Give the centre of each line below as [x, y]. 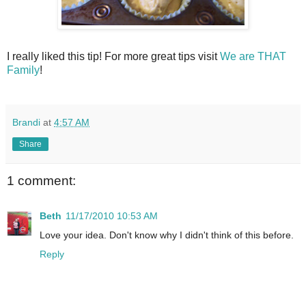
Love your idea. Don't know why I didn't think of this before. [167, 235]
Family [23, 70]
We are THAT [253, 56]
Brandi [26, 122]
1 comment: [41, 181]
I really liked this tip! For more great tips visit [113, 56]
